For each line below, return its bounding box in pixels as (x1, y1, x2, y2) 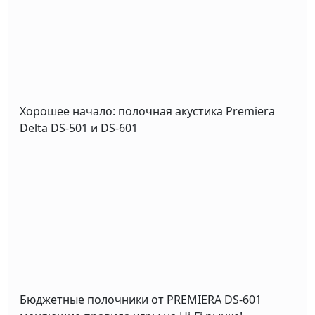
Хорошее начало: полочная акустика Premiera (20, 103, 275, 120)
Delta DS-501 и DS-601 (20, 120, 138, 136)
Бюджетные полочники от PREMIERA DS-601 (20, 292, 262, 308)
